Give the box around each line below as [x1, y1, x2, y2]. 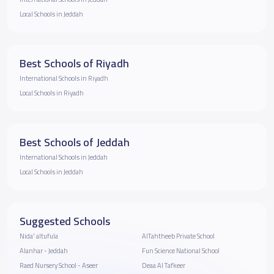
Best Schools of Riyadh [20, 53, 129, 74]
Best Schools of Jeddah [20, 132, 130, 153]
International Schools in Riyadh [20, 72, 108, 85]
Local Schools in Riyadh [20, 87, 84, 100]
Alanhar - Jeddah [20, 245, 68, 257]
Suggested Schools [20, 211, 110, 232]
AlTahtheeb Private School [142, 230, 215, 243]
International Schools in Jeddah [20, 151, 108, 164]
